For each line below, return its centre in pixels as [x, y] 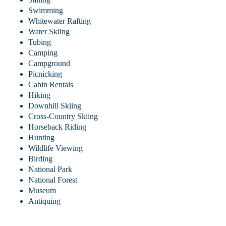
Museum [42, 190]
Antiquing [44, 201]
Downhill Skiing [54, 105]
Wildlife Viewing [55, 148]
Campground [49, 63]
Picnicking [45, 74]
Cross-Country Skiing [63, 116]
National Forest [52, 180]
